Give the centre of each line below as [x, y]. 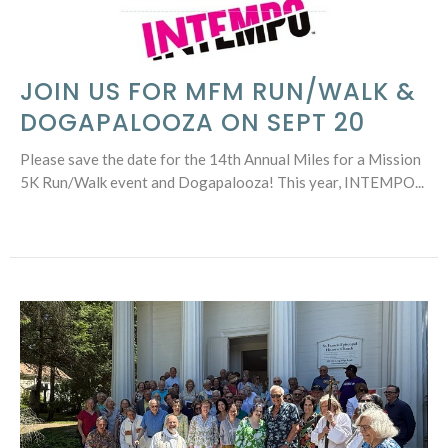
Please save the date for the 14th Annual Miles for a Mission [220, 159]
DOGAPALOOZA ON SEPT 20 [192, 123]
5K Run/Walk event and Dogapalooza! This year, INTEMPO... [222, 182]
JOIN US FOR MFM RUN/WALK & [218, 92]
